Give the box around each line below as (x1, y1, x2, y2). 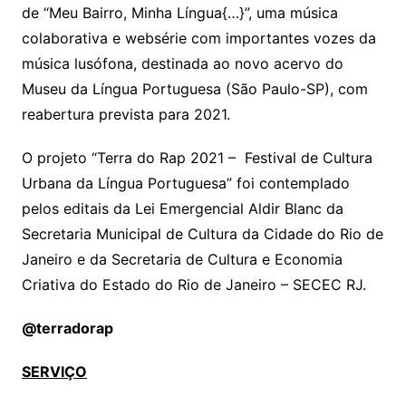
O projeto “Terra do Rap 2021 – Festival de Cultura (21, 148, 372, 167)
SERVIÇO (21, 362, 87, 381)
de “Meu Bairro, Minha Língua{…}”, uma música (21, 3, 338, 22)
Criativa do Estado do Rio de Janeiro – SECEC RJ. (21, 275, 366, 294)
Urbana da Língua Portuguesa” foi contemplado (21, 173, 350, 192)
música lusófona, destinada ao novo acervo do (21, 53, 343, 72)
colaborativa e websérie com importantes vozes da (21, 28, 376, 47)
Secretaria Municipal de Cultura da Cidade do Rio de (21, 224, 383, 243)
